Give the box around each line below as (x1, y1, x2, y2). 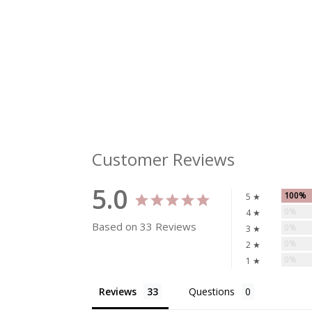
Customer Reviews (92, 148, 235, 171)
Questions (189, 285, 235, 299)
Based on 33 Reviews (92, 219, 196, 234)
